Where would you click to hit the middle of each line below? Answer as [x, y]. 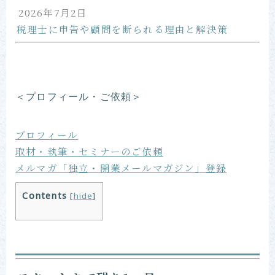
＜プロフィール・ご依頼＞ [79, 97]
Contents [45, 196]
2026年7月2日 [53, 12]
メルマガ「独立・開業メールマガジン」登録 [121, 167]
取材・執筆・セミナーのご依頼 [89, 151]
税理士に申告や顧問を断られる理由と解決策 [122, 29]
